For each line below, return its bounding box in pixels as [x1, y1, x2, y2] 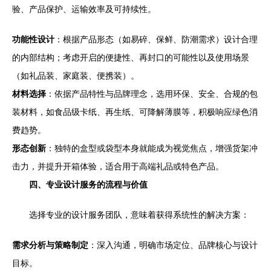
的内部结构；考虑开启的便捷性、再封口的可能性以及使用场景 [12, 53, 249, 62]
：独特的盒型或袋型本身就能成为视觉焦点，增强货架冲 [46, 143, 258, 153]
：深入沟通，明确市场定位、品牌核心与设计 [88, 240, 258, 250]
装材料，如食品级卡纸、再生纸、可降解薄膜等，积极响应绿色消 [12, 107, 258, 117]
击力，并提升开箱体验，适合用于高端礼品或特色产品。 [12, 162, 224, 171]
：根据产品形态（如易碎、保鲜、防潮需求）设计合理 [54, 34, 258, 44]
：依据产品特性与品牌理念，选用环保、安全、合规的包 [46, 89, 258, 99]
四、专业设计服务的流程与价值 [29, 180, 148, 189]
